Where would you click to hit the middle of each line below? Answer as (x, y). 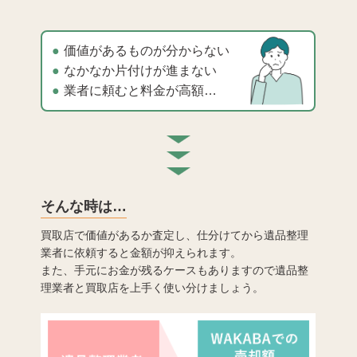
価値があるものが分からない (147, 51)
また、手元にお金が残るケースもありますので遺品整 (175, 271)
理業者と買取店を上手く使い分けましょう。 (153, 288)
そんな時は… (84, 207)
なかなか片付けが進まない (141, 71)
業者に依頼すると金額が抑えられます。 (141, 253)
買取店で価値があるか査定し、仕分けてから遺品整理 (175, 235)
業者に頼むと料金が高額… (141, 91)
